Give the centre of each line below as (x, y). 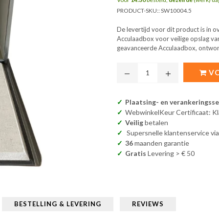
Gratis (136, 153)
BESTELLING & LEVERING (58, 204)
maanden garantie (161, 143)
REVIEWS (148, 204)
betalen (156, 123)
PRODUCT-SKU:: (139, 11)
